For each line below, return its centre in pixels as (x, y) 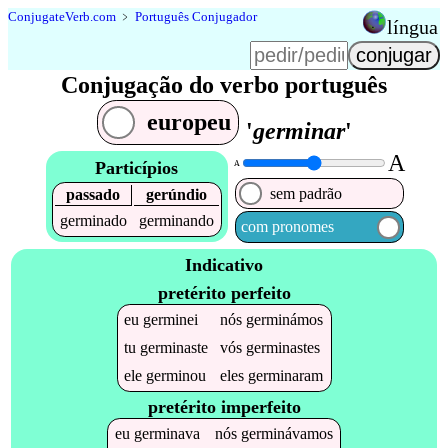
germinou (176, 375)
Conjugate (36, 16)
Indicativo (224, 265)
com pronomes (287, 227)
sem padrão (306, 193)
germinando (176, 220)
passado (92, 194)
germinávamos (286, 434)
